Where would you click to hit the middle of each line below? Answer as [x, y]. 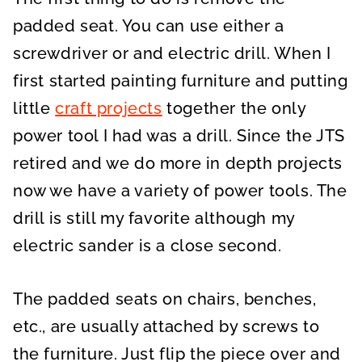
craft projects [109, 108]
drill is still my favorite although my [154, 218]
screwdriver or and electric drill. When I [172, 53]
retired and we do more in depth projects [178, 163]
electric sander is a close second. [147, 245]
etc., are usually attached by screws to [166, 326]
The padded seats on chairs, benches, [165, 299]
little [34, 108]
